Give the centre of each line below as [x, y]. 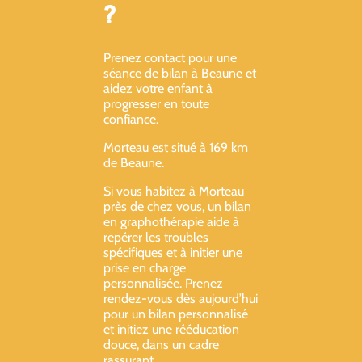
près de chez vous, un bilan [177, 207]
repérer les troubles [156, 238]
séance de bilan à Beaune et [180, 74]
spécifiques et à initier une [173, 253]
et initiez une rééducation [171, 330]
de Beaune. [134, 163]
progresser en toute [156, 104]
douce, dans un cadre [161, 345]
